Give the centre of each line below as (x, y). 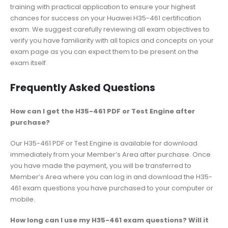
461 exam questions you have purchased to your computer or (112, 188)
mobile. (23, 199)
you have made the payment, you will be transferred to (101, 166)
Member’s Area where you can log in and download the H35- (111, 177)
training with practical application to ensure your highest (103, 7)
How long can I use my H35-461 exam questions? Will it (109, 220)
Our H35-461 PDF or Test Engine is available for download (104, 144)
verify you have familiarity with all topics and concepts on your (112, 40)
